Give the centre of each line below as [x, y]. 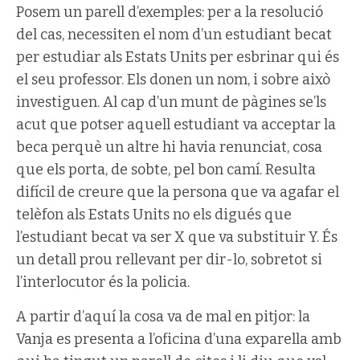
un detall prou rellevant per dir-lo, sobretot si [169, 260]
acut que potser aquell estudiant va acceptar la [176, 125]
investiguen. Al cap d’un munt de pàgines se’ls [171, 102]
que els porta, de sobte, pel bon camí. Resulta [166, 170]
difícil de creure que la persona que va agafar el [178, 192]
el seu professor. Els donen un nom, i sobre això [173, 80]
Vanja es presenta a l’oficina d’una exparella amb [179, 339]
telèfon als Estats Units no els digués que [154, 215]
